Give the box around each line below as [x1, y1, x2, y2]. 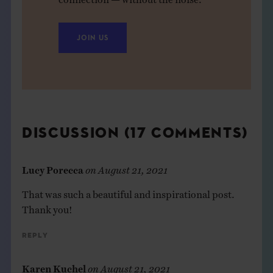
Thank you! [21, 202, 73, 210]
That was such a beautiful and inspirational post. [21, 187, 235, 195]
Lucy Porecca [21, 163, 83, 171]
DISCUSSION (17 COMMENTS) [21, 126, 249, 141]
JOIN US [76, 34, 109, 42]
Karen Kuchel [21, 261, 86, 269]
